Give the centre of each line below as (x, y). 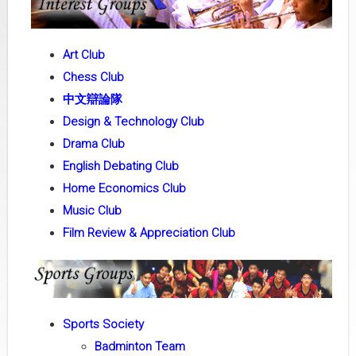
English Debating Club (120, 166)
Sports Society (103, 325)
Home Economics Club (124, 189)
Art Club (83, 55)
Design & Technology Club (133, 122)
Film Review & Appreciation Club (149, 233)
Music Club (92, 211)
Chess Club (93, 77)
